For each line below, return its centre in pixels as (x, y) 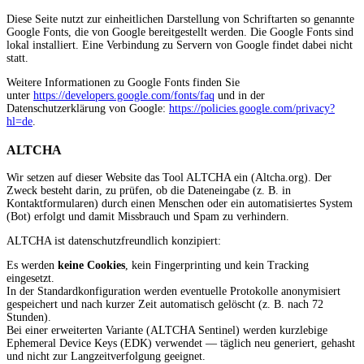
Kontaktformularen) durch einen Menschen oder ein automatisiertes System (180, 204)
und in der (240, 96)
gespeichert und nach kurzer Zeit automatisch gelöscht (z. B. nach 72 (165, 305)
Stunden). (29, 318)
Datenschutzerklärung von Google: (88, 109)
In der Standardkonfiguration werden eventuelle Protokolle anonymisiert (173, 292)
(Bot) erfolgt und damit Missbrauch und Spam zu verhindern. (148, 217)
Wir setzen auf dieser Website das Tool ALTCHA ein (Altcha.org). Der (169, 178)
